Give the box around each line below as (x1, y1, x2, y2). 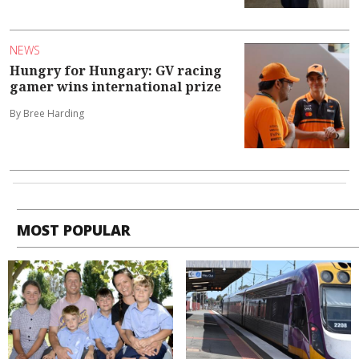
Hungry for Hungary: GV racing (10, 62, 222, 80)
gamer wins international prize (10, 78, 221, 96)
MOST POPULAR (17, 220, 131, 240)
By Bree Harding (10, 107, 84, 121)
